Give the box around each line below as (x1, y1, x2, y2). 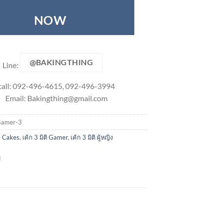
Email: (5, 93, 27, 103)
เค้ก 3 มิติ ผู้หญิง (71, 133, 113, 141)
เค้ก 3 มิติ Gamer (22, 133, 68, 141)
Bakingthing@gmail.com (27, 93, 108, 103)
